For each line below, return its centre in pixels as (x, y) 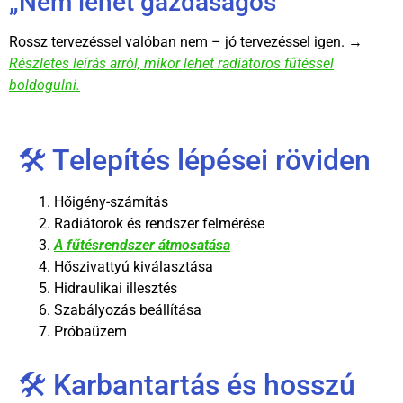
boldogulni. (45, 85)
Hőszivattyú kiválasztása (134, 267)
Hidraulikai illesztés (116, 289)
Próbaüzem (90, 332)
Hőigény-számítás (111, 202)
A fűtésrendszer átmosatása (142, 246)
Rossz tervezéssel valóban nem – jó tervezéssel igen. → (186, 41)
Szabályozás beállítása (128, 310)
